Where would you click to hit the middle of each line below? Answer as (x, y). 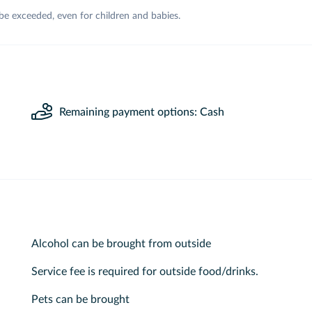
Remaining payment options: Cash (141, 112)
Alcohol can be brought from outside (121, 244)
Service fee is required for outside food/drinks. (145, 272)
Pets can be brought (80, 299)
